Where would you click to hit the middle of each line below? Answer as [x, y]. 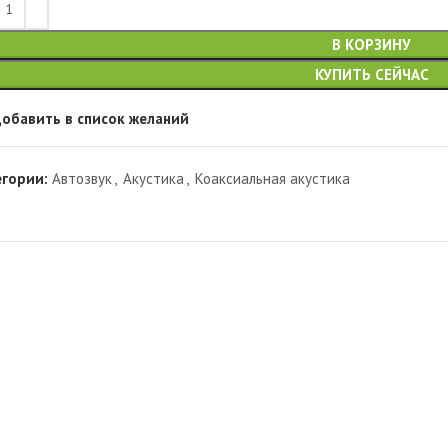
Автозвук [82, 178]
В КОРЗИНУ [372, 44]
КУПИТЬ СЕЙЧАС [371, 74]
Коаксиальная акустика [273, 178]
